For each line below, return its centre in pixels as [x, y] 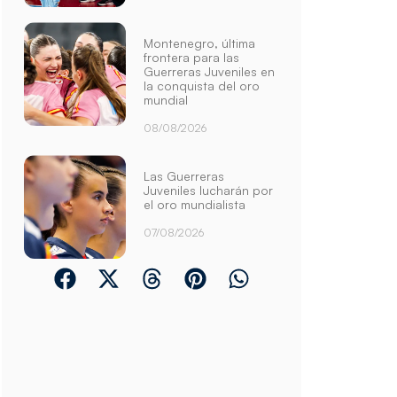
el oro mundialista [195, 205]
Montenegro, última [200, 43]
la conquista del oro [202, 86]
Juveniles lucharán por [209, 191]
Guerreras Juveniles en [210, 72]
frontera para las [192, 58]
